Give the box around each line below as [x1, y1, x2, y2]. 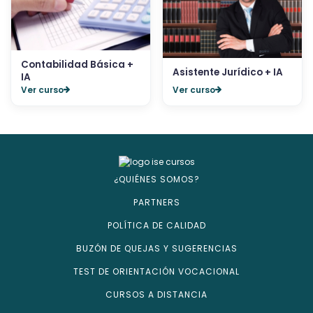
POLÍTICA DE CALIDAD [107, 219, 206, 232]
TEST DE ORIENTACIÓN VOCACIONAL [73, 265, 240, 278]
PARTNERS [133, 196, 180, 209]
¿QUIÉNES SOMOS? [113, 173, 200, 186]
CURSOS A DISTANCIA [105, 289, 208, 301]
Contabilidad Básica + [21, 57, 133, 71]
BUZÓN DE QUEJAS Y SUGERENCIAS [75, 242, 238, 255]
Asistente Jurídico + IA [173, 65, 283, 79]
